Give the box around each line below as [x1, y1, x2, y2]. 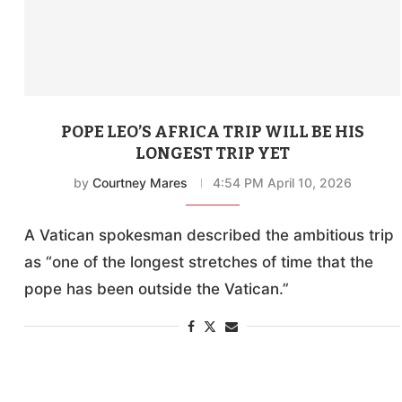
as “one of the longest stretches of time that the [24, 252, 374, 271]
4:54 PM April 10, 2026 [212, 174, 352, 190]
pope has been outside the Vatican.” [24, 279, 290, 298]
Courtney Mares [92, 174, 188, 190]
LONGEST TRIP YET [135, 143, 290, 163]
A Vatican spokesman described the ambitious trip [24, 225, 395, 244]
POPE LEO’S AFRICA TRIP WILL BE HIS [60, 121, 364, 142]
